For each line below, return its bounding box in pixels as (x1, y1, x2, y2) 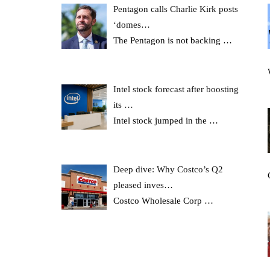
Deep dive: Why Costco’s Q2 (113, 165, 224, 175)
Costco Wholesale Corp (113, 196, 205, 206)
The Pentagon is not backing (113, 35, 224, 45)
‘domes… (113, 19, 151, 30)
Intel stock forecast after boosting (113, 84, 239, 95)
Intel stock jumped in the (113, 116, 210, 126)
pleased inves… (113, 180, 174, 190)
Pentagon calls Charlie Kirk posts (113, 4, 239, 14)
